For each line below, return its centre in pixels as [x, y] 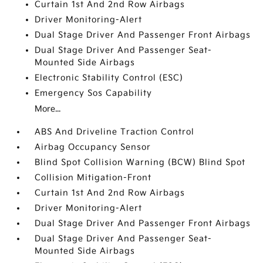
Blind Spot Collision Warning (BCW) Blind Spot [140, 162]
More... [48, 109]
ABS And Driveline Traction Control [115, 132]
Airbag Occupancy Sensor [93, 147]
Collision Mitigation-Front [93, 178]
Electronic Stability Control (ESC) [109, 78]
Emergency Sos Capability [94, 93]
